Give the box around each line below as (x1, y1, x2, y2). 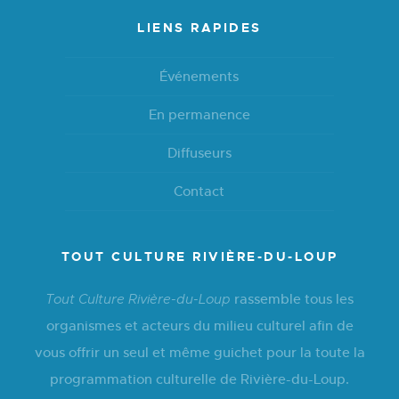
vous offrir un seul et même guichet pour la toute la (34, 343, 365, 361)
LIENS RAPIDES (137, 19, 262, 36)
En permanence (148, 105, 250, 123)
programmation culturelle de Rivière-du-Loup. (50, 370, 349, 387)
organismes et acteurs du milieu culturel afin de (45, 316, 354, 334)
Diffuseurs (167, 143, 232, 161)
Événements (159, 67, 240, 85)
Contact (174, 182, 225, 199)
